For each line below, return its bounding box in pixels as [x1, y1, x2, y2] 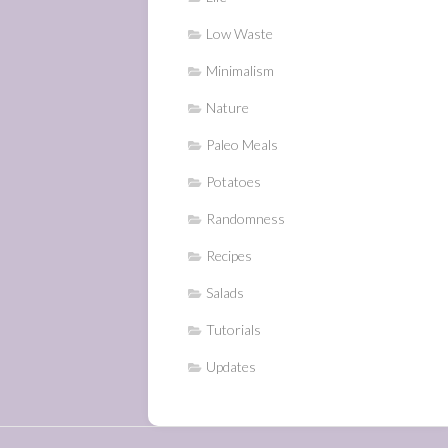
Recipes [206, 247, 252, 264]
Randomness [206, 210, 285, 227]
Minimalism [206, 62, 274, 79]
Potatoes [206, 173, 261, 190]
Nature [206, 99, 249, 116]
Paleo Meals [206, 136, 278, 153]
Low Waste [206, 25, 273, 42]
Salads [206, 284, 244, 301]
